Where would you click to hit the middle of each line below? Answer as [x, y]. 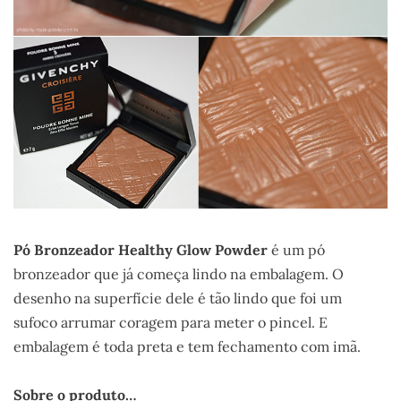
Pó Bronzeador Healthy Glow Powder [141, 250]
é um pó [296, 250]
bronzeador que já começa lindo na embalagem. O [179, 274]
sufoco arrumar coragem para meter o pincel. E [171, 323]
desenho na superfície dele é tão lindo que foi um [178, 299]
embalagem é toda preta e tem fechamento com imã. [187, 347]
